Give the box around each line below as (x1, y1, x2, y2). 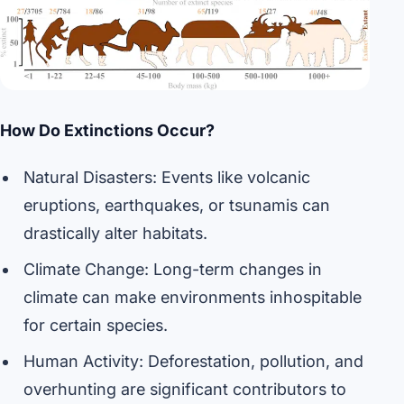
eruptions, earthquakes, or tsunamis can (23, 196, 330, 216)
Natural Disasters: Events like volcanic (23, 168, 310, 188)
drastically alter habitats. (23, 224, 207, 243)
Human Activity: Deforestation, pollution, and (23, 351, 363, 371)
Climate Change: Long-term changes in (23, 260, 322, 280)
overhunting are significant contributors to (23, 379, 346, 399)
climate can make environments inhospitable (23, 288, 362, 308)
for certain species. (23, 316, 168, 335)
